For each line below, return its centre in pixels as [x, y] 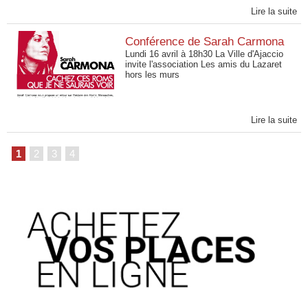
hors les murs [153, 75]
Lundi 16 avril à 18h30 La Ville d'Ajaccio [205, 54]
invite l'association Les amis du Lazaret [204, 64]
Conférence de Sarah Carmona [205, 42]
